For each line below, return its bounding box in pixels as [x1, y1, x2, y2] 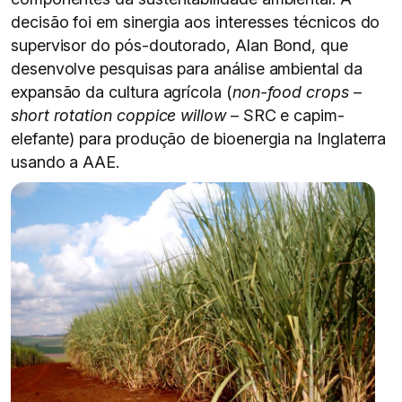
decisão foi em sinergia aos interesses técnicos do [11, 13, 380, 31]
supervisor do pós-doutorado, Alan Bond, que [11, 36, 348, 55]
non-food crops [232, 83, 354, 101]
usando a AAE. [11, 153, 120, 171]
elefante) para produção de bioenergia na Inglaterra [11, 129, 387, 148]
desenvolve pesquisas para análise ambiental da [11, 59, 363, 78]
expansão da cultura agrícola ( [11, 83, 232, 101]
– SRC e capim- [230, 106, 345, 125]
